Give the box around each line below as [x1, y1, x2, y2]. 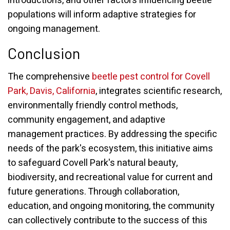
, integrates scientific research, [95, 84, 222, 98]
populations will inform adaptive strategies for [8, 8, 196, 22]
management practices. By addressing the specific [8, 127, 217, 141]
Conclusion [8, 44, 80, 62]
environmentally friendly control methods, [8, 99, 178, 112]
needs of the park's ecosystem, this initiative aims [8, 142, 213, 156]
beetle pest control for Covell [92, 70, 210, 84]
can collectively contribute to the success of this [8, 214, 207, 227]
